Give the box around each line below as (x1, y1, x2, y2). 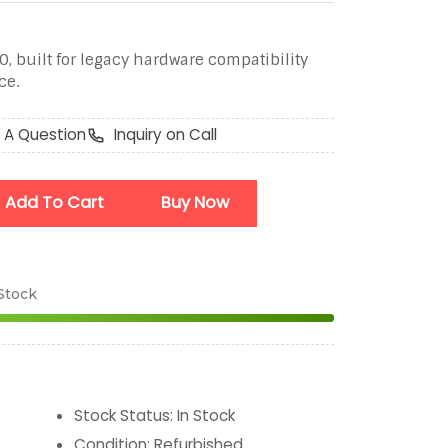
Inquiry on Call (113, 124, 217, 146)
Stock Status (74, 405, 170, 427)
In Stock (177, 405, 235, 427)
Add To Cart (5, 191, 105, 215)
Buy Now (160, 191, 229, 215)
